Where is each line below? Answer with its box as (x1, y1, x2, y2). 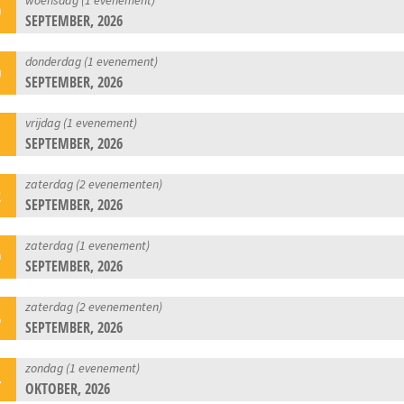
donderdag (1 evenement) (25, 52, 159, 69)
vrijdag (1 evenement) (25, 114, 138, 131)
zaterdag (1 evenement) (25, 236, 151, 253)
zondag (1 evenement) (25, 359, 141, 376)
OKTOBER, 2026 (25, 378, 111, 399)
